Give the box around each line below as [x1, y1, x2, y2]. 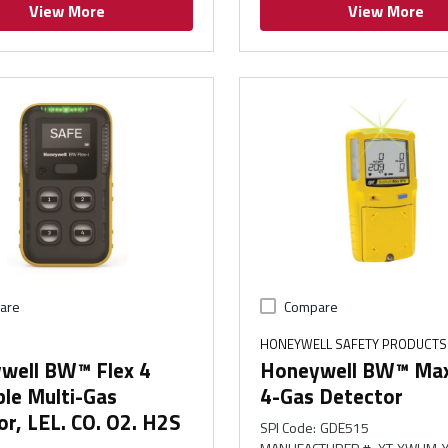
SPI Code [259, 417, 313, 439]
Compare [283, 296, 338, 318]
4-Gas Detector [259, 380, 403, 413]
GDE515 [320, 417, 370, 439]
